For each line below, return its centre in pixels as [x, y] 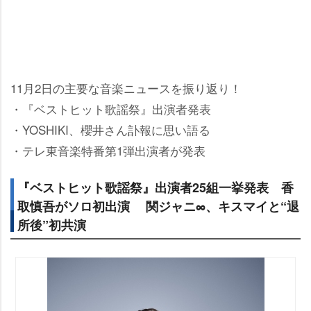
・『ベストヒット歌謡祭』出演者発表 [111, 109]
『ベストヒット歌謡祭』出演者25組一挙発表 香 [155, 187]
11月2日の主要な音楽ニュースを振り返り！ [126, 88]
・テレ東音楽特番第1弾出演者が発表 [108, 150]
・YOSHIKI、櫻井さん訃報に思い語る [110, 129]
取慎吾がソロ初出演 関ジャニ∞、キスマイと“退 [158, 206]
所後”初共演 [52, 225]
